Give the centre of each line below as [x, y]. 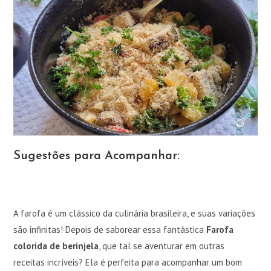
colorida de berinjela [56, 246]
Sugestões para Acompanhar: [97, 156]
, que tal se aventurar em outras [162, 246]
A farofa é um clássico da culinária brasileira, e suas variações [135, 214]
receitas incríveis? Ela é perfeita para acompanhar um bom [128, 263]
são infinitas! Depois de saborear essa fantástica [110, 230]
